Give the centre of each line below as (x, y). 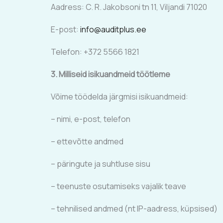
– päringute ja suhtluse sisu (101, 164)
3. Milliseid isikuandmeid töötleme (111, 74)
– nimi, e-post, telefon (91, 119)
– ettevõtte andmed (87, 141)
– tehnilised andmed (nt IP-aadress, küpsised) (134, 209)
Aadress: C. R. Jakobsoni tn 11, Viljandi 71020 (129, 7)
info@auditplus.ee (113, 29)
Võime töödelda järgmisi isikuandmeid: (119, 97)
